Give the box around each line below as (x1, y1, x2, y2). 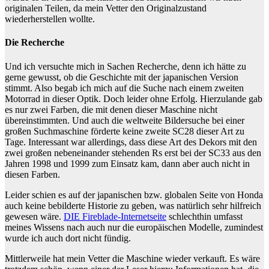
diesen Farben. (5, 169, 60, 180)
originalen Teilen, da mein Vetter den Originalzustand (5, 3, 207, 13)
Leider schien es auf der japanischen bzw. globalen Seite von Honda (5, 189, 263, 200)
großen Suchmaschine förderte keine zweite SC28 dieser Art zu (5, 125, 244, 136)
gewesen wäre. (5, 211, 64, 222)
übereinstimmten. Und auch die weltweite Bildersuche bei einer (5, 115, 244, 125)
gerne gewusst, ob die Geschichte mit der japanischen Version (5, 71, 238, 82)
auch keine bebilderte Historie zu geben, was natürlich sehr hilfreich (5, 200, 261, 211)
